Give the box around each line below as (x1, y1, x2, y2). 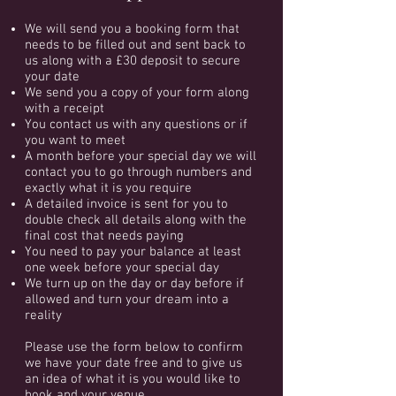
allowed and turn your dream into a (25, 292, 229, 308)
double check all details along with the (25, 212, 247, 228)
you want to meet (25, 133, 126, 148)
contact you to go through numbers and (25, 164, 252, 180)
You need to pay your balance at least (25, 244, 241, 260)
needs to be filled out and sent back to (25, 37, 246, 53)
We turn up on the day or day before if (25, 276, 244, 292)
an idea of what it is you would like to (25, 371, 240, 387)
